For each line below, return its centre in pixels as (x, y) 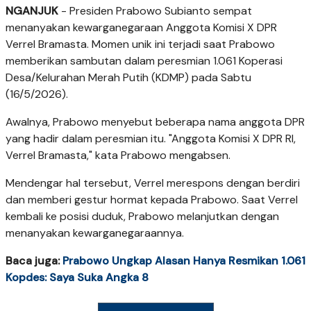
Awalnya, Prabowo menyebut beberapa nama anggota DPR (155, 121)
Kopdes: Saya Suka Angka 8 (77, 277)
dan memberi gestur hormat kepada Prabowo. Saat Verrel (152, 199)
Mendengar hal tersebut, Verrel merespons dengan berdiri (153, 183)
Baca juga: (34, 260)
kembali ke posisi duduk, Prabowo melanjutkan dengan (142, 216)
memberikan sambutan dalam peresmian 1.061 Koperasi (144, 60)
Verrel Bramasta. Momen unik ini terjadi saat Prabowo (140, 44)
